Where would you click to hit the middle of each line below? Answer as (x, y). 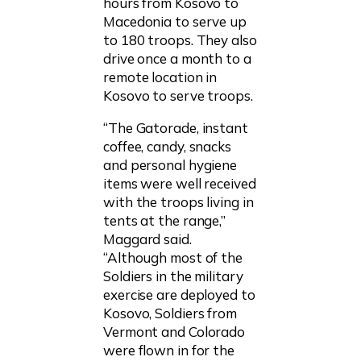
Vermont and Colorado (174, 332)
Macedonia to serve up (175, 21)
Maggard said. (147, 239)
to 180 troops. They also (180, 39)
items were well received (180, 183)
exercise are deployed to (179, 295)
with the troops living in (178, 202)
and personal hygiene (170, 165)
